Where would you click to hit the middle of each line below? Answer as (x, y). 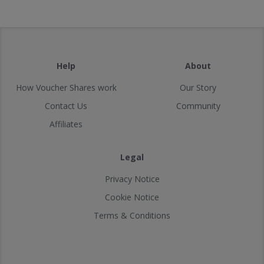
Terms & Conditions (132, 215)
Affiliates (66, 124)
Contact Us (66, 106)
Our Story (198, 88)
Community (198, 106)
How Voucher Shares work (66, 88)
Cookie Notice (132, 197)
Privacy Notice (132, 179)
